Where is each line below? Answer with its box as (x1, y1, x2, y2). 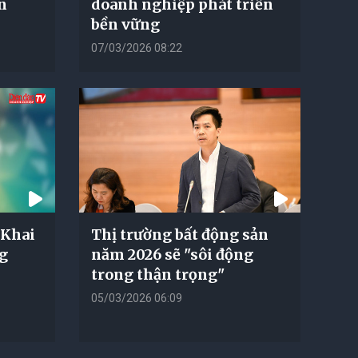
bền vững (90, 14, 160, 34)
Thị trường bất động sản (90, 225, 268, 244)
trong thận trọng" (90, 265, 225, 284)
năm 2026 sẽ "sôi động (90, 245, 253, 264)
